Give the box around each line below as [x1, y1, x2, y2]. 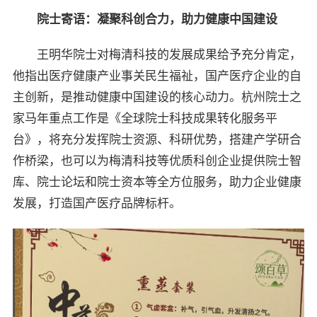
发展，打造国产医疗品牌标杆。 [12, 197, 181, 211]
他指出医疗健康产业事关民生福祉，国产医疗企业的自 [12, 69, 301, 83]
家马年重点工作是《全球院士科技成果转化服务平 [12, 112, 277, 126]
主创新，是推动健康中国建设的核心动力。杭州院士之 [12, 91, 301, 105]
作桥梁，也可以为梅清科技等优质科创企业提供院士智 [12, 154, 301, 168]
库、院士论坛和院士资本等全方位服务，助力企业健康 [12, 175, 301, 190]
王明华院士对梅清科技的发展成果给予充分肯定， [36, 48, 301, 62]
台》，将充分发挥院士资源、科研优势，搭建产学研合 [12, 133, 301, 147]
